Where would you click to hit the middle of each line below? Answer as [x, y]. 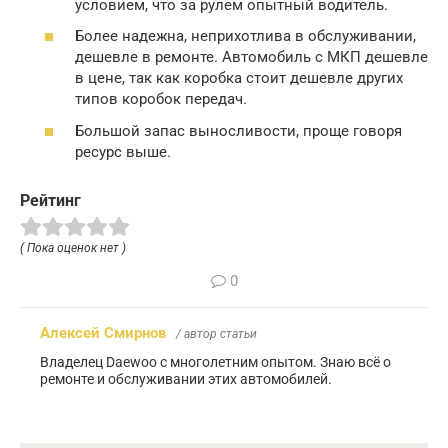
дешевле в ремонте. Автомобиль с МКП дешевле [251, 57]
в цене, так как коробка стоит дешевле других [239, 78]
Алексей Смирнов [103, 332]
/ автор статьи [216, 333]
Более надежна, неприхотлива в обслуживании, [245, 36]
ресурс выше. [123, 151]
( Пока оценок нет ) [73, 247]
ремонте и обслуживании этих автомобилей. [186, 378]
